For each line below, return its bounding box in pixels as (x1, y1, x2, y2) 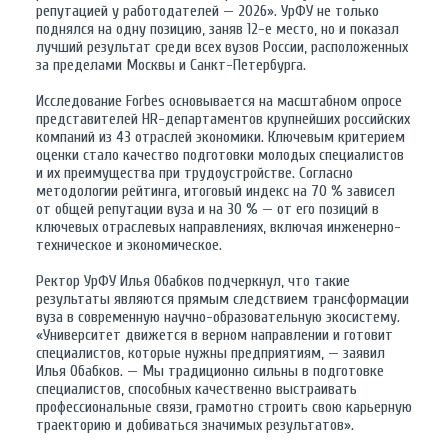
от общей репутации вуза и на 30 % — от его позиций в (36, 200, 379, 218)
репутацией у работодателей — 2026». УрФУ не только (36, 2, 379, 20)
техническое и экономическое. (36, 236, 222, 254)
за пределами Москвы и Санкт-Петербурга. (36, 56, 306, 74)
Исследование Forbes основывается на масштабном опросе (36, 92, 402, 110)
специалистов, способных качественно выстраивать (36, 380, 357, 398)
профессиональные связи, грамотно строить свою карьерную (36, 398, 412, 416)
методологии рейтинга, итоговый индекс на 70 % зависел (36, 182, 395, 200)
